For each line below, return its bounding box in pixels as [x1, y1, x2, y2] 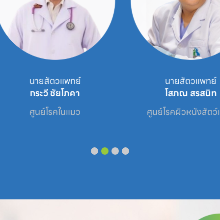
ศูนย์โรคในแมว [17, 105, 68, 119]
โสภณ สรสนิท [152, 85, 204, 100]
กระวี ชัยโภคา [17, 85, 68, 100]
